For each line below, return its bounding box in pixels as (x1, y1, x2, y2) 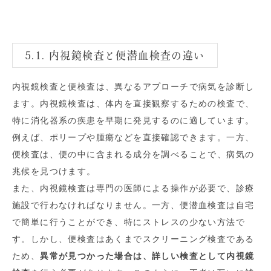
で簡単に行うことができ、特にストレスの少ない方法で (12, 217, 245, 227)
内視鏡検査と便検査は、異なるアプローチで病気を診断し (12, 82, 255, 92)
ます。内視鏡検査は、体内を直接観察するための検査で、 (12, 99, 255, 109)
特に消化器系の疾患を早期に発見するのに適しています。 (12, 116, 255, 126)
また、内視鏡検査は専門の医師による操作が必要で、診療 (12, 183, 255, 194)
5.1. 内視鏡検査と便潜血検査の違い (25, 50, 205, 61)
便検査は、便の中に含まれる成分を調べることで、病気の (12, 149, 255, 160)
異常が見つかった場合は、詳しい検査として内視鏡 (40, 251, 255, 261)
